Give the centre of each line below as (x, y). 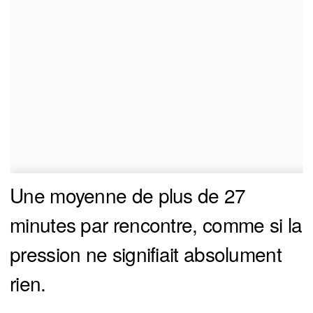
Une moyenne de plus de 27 (128, 195)
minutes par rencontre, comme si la (156, 225)
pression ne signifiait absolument (146, 254)
